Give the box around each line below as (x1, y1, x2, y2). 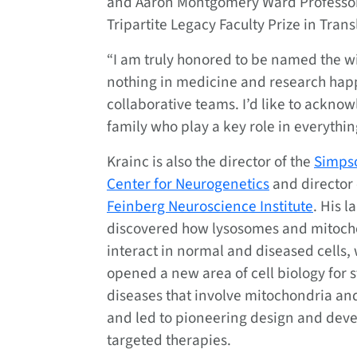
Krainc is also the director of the (107, 151, 314, 174)
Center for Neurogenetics (107, 173, 269, 196)
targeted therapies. (107, 329, 231, 352)
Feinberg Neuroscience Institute (107, 195, 313, 218)
